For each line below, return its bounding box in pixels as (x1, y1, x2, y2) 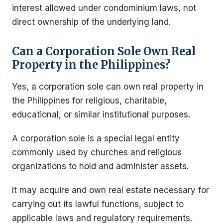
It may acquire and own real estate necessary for (12, 185, 209, 195)
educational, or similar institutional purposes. (12, 110, 190, 119)
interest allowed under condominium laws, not (12, 3, 196, 13)
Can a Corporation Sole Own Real (12, 44, 196, 58)
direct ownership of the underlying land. (12, 17, 171, 27)
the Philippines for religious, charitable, (12, 96, 167, 106)
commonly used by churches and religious (12, 147, 182, 157)
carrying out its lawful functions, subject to (12, 199, 184, 209)
